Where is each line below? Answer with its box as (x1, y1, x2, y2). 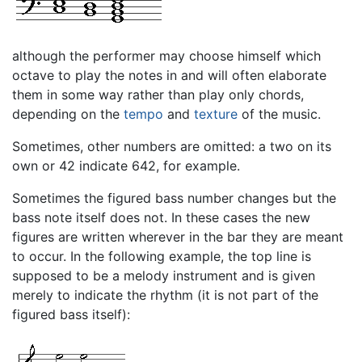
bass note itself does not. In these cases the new (12, 209, 310, 226)
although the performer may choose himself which (12, 48, 321, 65)
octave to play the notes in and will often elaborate (12, 67, 326, 84)
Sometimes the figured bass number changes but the (12, 190, 336, 207)
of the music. (238, 106, 321, 123)
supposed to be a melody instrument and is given (12, 267, 315, 284)
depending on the (12, 106, 124, 123)
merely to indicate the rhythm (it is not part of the (12, 287, 318, 304)
